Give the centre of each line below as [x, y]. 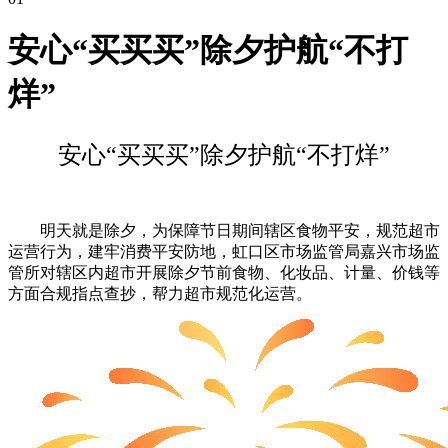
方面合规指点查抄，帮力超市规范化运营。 [160, 293]
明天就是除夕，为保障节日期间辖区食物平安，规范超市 [224, 230]
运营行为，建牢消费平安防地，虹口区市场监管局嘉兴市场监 [224, 251]
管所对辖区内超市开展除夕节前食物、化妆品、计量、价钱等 [224, 272]
